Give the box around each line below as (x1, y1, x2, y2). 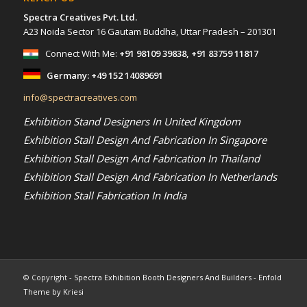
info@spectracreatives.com (23, 90, 137, 103)
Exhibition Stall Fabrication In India (23, 188, 186, 202)
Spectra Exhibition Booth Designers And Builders (73, 271, 251, 282)
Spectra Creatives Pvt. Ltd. (23, 10, 137, 23)
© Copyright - (23, 271, 74, 282)
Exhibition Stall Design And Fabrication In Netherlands (23, 169, 277, 184)
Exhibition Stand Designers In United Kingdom (23, 114, 241, 128)
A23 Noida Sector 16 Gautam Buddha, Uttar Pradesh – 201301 (23, 25, 276, 38)
